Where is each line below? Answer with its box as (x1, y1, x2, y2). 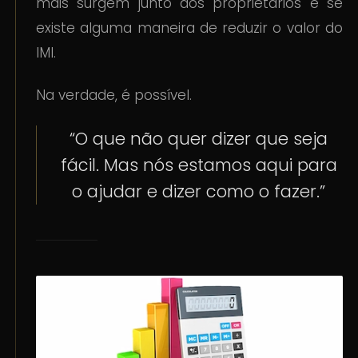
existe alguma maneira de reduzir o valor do (36, 18, 343, 38)
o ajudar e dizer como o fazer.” (72, 180, 325, 204)
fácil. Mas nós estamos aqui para (60, 153, 337, 177)
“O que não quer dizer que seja (70, 127, 328, 151)
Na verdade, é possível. (36, 86, 193, 105)
